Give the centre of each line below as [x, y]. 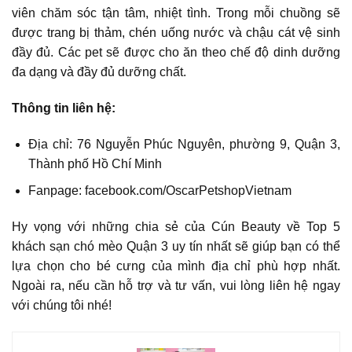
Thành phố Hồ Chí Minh [95, 163]
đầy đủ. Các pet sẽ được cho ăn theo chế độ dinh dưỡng [176, 53]
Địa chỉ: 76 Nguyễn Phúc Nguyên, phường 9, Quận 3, [184, 144]
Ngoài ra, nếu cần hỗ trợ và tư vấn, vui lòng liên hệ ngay [176, 286]
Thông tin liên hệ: [64, 108]
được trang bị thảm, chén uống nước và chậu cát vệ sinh [176, 33]
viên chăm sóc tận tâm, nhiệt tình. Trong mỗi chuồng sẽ [176, 13]
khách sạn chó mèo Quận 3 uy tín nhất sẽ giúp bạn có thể [176, 246]
